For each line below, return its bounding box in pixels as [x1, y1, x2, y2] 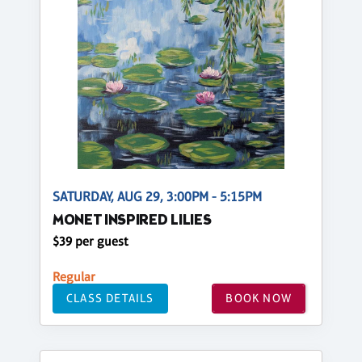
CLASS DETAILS [66, 291, 154, 305]
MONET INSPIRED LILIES [53, 210, 212, 231]
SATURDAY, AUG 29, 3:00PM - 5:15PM [53, 188, 262, 204]
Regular [53, 268, 95, 284]
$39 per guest [53, 233, 128, 249]
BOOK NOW [225, 291, 292, 305]
